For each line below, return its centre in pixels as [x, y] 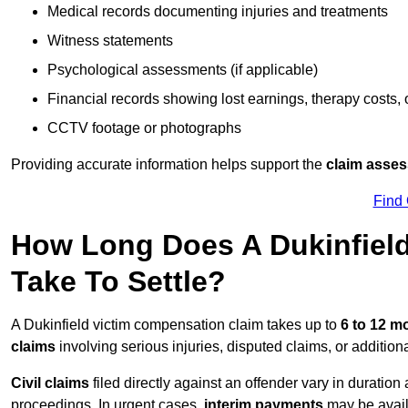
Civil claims [50, 383]
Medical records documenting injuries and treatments [218, 12]
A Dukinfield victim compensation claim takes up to [176, 325]
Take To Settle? [118, 282]
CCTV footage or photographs [144, 128]
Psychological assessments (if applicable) [183, 70]
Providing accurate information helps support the [168, 165]
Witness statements [110, 41]
